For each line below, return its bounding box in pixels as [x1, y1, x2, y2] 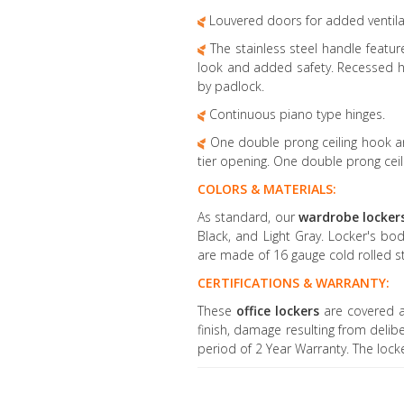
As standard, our [197, 208, 298, 225]
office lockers [236, 302, 324, 319]
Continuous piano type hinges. [206, 106, 385, 123]
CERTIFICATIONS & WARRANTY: [197, 274, 390, 291]
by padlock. [197, 78, 264, 95]
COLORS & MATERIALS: [197, 180, 336, 197]
